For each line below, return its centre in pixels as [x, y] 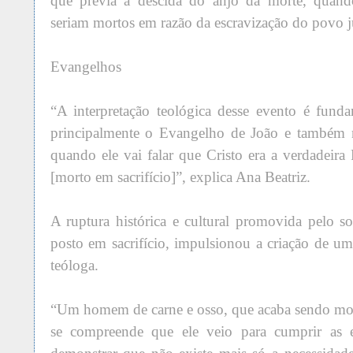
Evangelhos [85, 67]
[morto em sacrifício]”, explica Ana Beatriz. [180, 177]
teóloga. [74, 266]
